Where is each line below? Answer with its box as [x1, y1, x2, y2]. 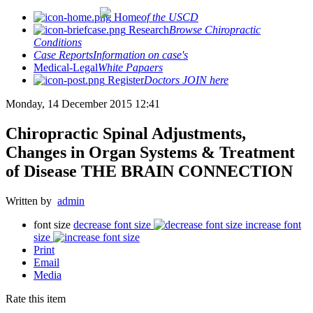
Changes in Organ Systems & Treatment [6, 143, 295, 161]
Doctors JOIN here [144, 74, 228, 86]
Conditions [34, 36, 82, 48]
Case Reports [34, 49, 93, 61]
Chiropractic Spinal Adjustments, [6, 124, 246, 143]
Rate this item [6, 292, 66, 305]
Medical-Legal [34, 61, 98, 73]
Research [126, 24, 169, 36]
